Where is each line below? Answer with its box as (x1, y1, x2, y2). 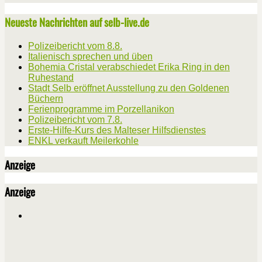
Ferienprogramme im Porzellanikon (28, 104, 174, 114)
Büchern (28, 93, 63, 104)
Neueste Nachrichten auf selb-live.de (5, 13, 149, 30)
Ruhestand (28, 72, 74, 82)
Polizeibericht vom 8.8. (28, 40, 122, 51)
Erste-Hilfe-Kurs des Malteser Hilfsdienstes (28, 125, 206, 135)
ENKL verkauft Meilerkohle (28, 135, 139, 146)
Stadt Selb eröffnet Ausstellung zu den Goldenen (28, 82, 229, 93)
